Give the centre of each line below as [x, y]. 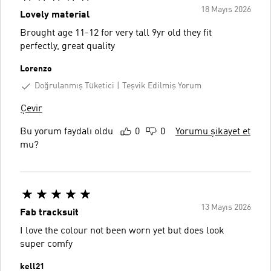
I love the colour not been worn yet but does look [122, 231]
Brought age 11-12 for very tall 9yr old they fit [116, 33]
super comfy [46, 244]
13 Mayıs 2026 [226, 207]
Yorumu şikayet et [213, 132]
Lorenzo [36, 69]
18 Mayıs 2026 [226, 10]
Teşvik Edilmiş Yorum [162, 86]
